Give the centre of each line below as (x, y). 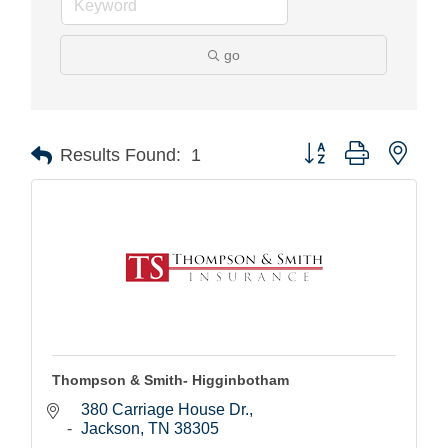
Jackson (110, 428)
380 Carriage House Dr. (165, 409)
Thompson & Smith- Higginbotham (170, 379)
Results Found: (120, 155)
